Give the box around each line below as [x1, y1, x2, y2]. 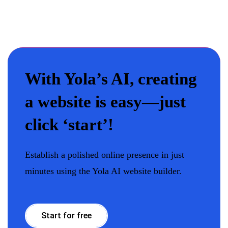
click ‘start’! [25, 116, 113, 134]
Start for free [41, 211, 92, 220]
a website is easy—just [25, 93, 186, 111]
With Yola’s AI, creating [25, 70, 197, 88]
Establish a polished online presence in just [25, 150, 184, 160]
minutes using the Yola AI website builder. [25, 166, 182, 176]
